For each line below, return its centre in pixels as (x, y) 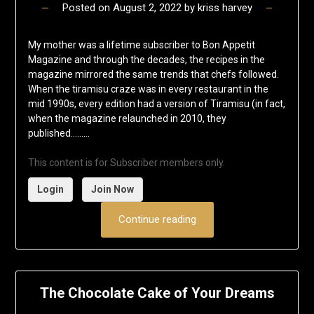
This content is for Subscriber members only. (126, 162)
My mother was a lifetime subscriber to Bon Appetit (141, 45)
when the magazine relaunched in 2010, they (127, 118)
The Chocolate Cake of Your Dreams (157, 293)
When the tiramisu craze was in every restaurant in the (148, 89)
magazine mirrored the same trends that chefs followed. (153, 74)
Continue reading (157, 219)
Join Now (112, 189)
